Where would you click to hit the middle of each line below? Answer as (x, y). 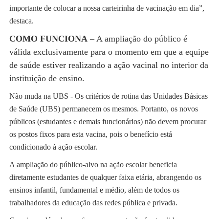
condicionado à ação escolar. (53, 147)
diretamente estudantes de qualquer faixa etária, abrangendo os (105, 177)
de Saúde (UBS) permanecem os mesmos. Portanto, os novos (103, 109)
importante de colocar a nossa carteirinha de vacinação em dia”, (107, 8)
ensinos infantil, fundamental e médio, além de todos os (94, 190)
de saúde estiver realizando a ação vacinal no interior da (109, 65)
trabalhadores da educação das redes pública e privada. (93, 203)
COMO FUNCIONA (48, 39)
